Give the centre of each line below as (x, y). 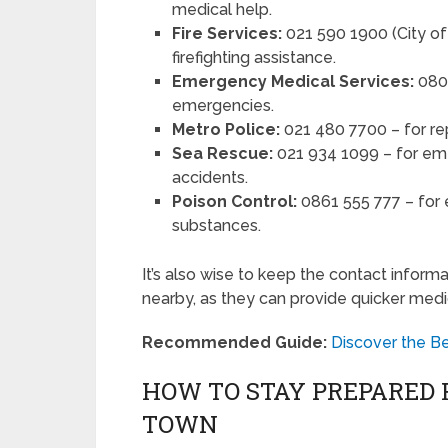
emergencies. (223, 105)
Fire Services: (227, 33)
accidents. (210, 177)
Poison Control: (235, 201)
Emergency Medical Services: (293, 81)
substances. (217, 225)
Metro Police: (226, 129)
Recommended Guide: (234, 343)
